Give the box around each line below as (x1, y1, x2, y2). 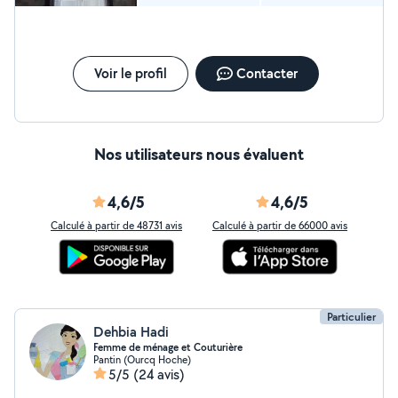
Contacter (235, 64, 298, 83)
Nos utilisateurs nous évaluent (94, 143, 304, 165)
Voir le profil (93, 64, 167, 83)
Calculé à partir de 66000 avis (212, 219, 347, 232)
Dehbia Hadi (93, 322, 169, 341)
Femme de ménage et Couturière (93, 340, 243, 354)
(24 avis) (133, 365, 185, 384)
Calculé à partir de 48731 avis (51, 219, 182, 232)
